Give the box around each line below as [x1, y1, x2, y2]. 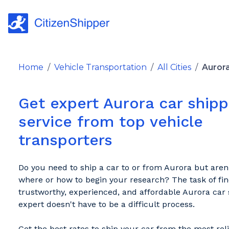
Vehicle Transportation [54, 62, 147, 72]
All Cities [157, 62, 191, 72]
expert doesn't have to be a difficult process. [18, 199, 195, 209]
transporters [18, 131, 112, 149]
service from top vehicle [18, 112, 203, 130]
